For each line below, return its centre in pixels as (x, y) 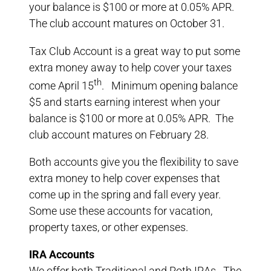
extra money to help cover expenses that (125, 178)
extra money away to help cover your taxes (130, 67)
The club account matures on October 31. (127, 24)
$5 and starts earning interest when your (125, 102)
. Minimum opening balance (170, 85)
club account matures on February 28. (120, 134)
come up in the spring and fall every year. (126, 194)
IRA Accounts (62, 255)
